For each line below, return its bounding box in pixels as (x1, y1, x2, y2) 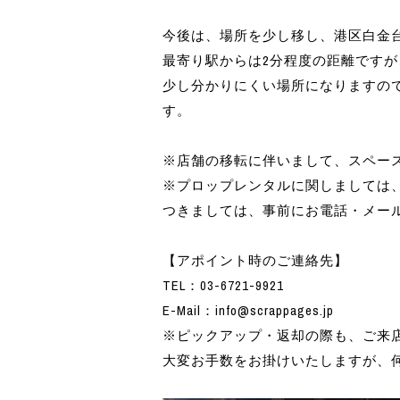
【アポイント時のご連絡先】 (162, 252, 348, 271)
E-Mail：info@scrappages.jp (162, 302, 334, 321)
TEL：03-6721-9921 (162, 277, 284, 296)
